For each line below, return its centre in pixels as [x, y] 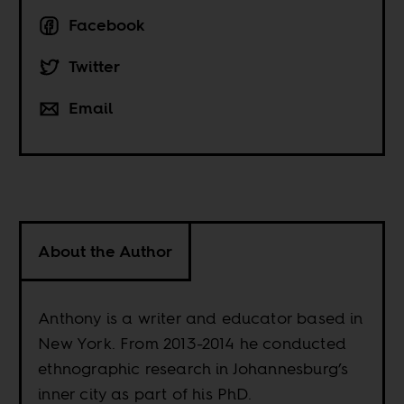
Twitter [95, 67]
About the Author [106, 252]
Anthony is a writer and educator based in [201, 318]
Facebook [107, 25]
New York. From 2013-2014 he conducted [192, 344]
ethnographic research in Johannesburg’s [193, 369]
